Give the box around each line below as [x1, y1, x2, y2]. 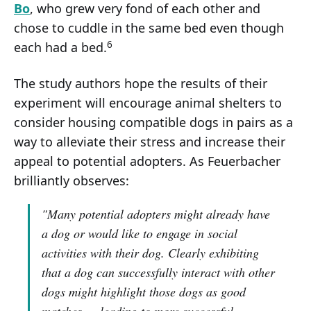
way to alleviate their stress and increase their [14, 133, 285, 151]
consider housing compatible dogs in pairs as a [14, 114, 293, 131]
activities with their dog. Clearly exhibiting [42, 244, 259, 262]
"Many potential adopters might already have [42, 205, 270, 223]
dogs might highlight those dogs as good [42, 283, 246, 301]
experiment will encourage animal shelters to [14, 94, 282, 112]
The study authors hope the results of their [14, 75, 267, 92]
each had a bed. [14, 39, 107, 56]
